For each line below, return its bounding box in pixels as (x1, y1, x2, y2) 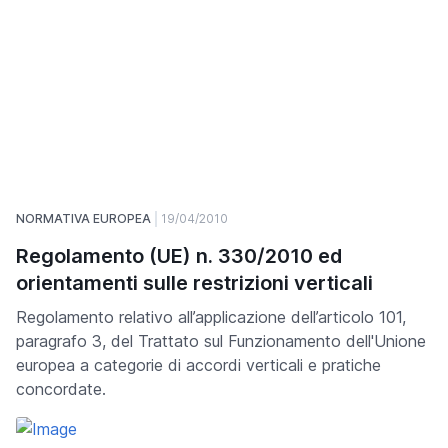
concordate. (16, 379, 106, 400)
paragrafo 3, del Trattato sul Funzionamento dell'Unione (16, 331, 426, 352)
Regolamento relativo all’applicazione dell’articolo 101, (16, 307, 406, 328)
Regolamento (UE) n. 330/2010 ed (16, 244, 342, 269)
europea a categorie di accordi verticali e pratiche (16, 355, 381, 376)
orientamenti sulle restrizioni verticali (16, 271, 373, 296)
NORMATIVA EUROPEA (16, 211, 151, 227)
